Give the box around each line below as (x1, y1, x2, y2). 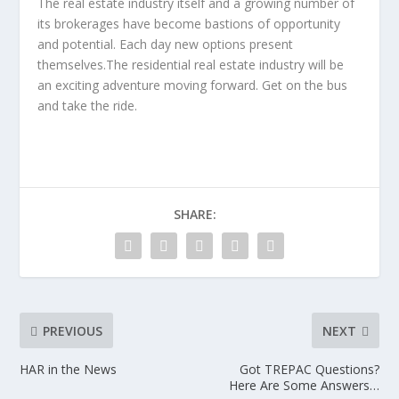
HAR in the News (20, 361, 118, 379)
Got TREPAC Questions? (239, 361, 379, 379)
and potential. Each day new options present (37, 36, 294, 53)
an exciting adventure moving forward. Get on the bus (37, 77, 348, 94)
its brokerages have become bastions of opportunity (37, 15, 341, 33)
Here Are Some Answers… (228, 377, 379, 395)
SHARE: (174, 206, 216, 224)
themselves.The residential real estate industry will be (37, 56, 345, 74)
